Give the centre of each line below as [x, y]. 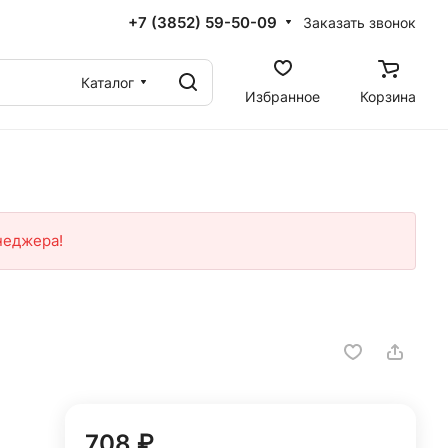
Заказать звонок [359, 22]
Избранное [282, 96]
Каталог [107, 82]
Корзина [388, 96]
